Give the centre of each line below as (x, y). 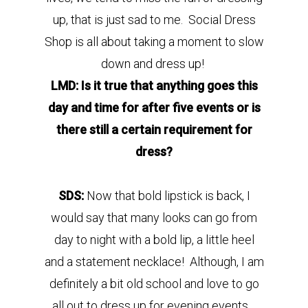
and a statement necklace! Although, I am (154, 262)
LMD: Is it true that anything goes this (154, 86)
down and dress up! (154, 64)
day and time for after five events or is (154, 108)
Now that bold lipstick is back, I (168, 196)
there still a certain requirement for (154, 130)
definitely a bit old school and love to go (154, 284)
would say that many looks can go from (154, 218)
